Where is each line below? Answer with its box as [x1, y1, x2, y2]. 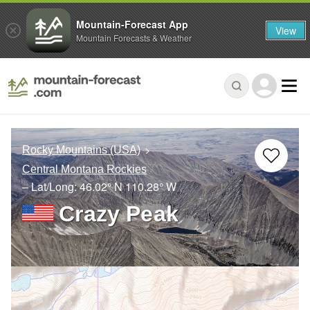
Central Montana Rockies [22, 163, 147, 176]
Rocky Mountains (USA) [22, 144, 140, 156]
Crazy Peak [59, 201, 179, 226]
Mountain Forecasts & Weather [76, 31, 192, 44]
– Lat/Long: [22, 178, 80, 194]
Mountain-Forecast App [76, 17, 188, 31]
